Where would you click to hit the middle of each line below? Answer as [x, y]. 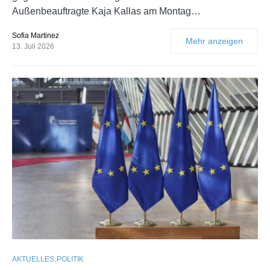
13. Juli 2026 [33, 46]
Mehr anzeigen [214, 41]
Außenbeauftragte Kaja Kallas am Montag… [106, 11]
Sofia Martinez [36, 35]
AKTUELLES [33, 259]
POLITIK [70, 259]
